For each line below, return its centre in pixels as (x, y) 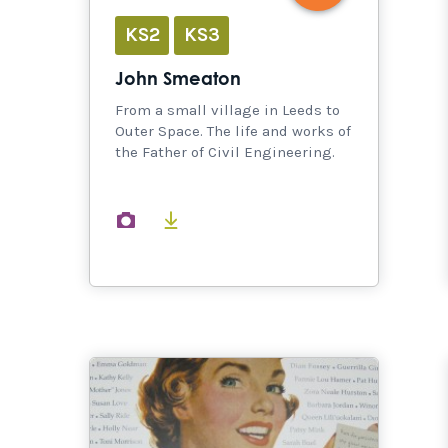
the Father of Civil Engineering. (225, 151)
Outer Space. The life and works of (233, 130)
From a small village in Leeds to (227, 109)
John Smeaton (178, 79)
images (174, 218)
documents (232, 218)
